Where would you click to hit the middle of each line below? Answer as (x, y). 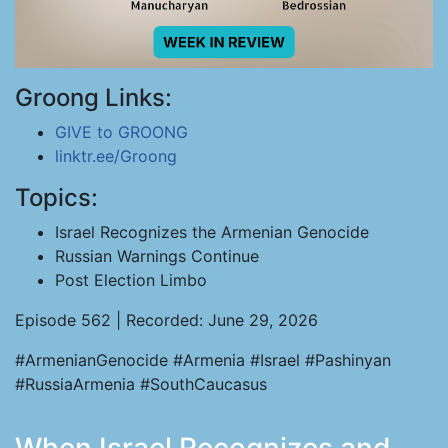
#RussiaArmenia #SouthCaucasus (141, 384)
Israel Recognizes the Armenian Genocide (212, 232)
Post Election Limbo (131, 280)
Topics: (56, 197)
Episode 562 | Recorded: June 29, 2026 (166, 320)
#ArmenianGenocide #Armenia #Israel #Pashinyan (203, 360)
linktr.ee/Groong (116, 156)
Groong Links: (93, 97)
